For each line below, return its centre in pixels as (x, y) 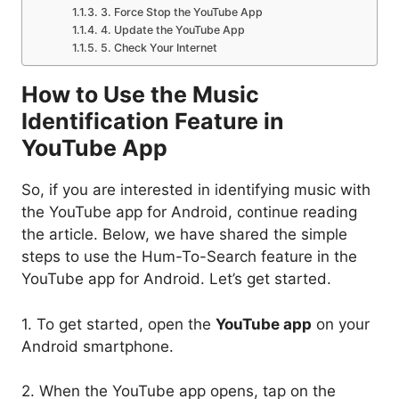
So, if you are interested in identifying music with (196, 190)
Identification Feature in (153, 122)
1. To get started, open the (118, 324)
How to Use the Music (140, 95)
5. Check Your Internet (159, 48)
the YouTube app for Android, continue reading (189, 212)
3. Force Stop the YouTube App (181, 12)
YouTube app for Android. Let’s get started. (176, 279)
